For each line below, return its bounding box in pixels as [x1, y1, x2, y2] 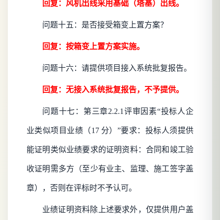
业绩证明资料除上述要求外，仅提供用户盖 [42, 205, 193, 214]
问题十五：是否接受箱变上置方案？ [42, 21, 168, 29]
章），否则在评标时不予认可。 [27, 184, 137, 192]
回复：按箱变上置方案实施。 [42, 42, 145, 51]
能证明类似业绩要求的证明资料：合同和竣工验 [27, 145, 193, 154]
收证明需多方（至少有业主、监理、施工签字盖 [27, 165, 193, 173]
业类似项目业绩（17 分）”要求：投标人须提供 [27, 126, 193, 135]
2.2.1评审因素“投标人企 [108, 107, 194, 116]
